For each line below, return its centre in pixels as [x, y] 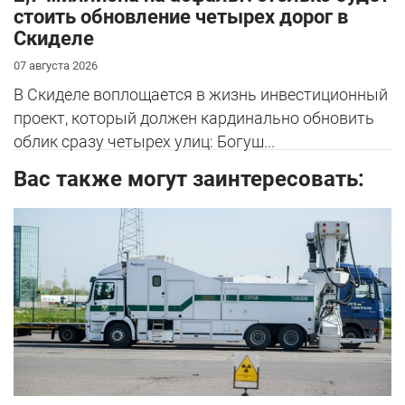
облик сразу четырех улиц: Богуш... [144, 142]
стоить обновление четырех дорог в [181, 17]
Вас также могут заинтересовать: [189, 179]
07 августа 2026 [56, 66]
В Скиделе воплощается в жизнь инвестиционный [201, 95]
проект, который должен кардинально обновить [194, 118]
